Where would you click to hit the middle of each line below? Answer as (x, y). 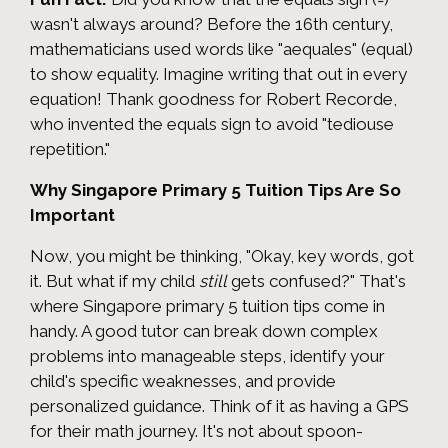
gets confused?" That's (316, 281)
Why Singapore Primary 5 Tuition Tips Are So (215, 190)
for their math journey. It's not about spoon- (196, 431)
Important (72, 215)
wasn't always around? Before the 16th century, (211, 24)
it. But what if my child (114, 281)
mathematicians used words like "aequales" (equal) (221, 49)
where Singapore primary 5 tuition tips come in (207, 306)
